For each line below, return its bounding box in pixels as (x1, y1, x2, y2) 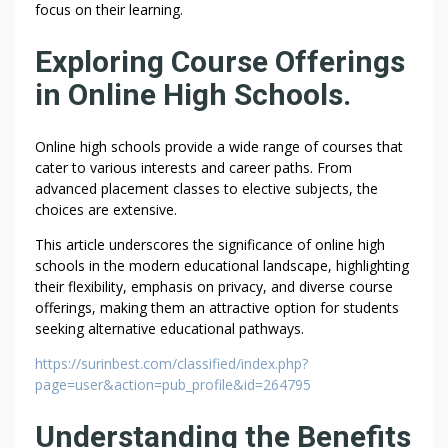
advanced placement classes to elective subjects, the (35, 179, 378, 199)
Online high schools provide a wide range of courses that (35, 137, 403, 157)
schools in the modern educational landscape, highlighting (35, 256, 409, 276)
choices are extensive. (35, 200, 177, 220)
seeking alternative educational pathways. (35, 319, 304, 339)
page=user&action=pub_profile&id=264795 (35, 375, 311, 395)
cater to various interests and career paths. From (35, 158, 352, 178)
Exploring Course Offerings (35, 44, 405, 80)
